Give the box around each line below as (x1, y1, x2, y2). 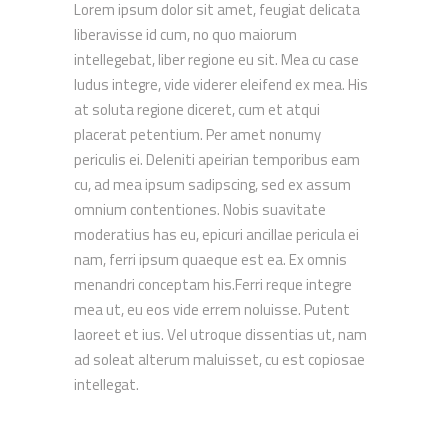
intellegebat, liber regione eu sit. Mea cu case (74, 48, 359, 71)
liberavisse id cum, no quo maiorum (74, 23, 297, 46)
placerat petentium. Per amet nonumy (74, 123, 321, 146)
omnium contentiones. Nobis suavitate (74, 198, 326, 221)
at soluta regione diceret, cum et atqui (74, 98, 320, 121)
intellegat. (74, 373, 139, 396)
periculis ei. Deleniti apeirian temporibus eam (74, 148, 360, 171)
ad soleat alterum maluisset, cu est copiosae (74, 348, 365, 371)
